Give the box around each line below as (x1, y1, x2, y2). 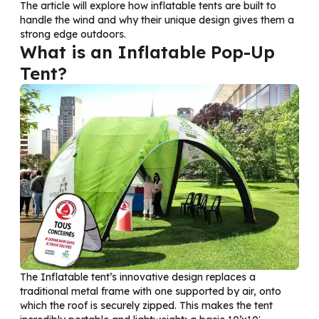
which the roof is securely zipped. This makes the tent (20, 298, 273, 312)
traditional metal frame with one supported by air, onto (20, 284, 281, 298)
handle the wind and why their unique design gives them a (20, 13, 294, 26)
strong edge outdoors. (20, 27, 126, 41)
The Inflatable (20, 270, 91, 283)
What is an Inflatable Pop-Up (20, 41, 275, 63)
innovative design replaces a (120, 270, 256, 283)
